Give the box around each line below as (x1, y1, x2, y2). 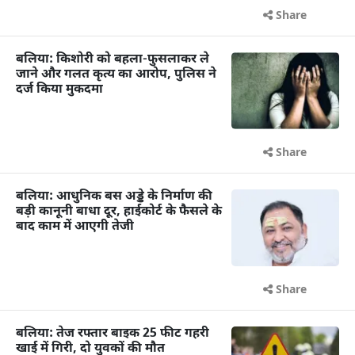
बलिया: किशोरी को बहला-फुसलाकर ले (16, 52, 209, 69)
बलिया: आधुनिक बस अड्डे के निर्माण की (16, 189, 212, 206)
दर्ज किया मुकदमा (16, 82, 103, 99)
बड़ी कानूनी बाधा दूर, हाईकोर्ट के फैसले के (16, 204, 222, 221)
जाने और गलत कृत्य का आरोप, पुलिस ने (16, 67, 216, 84)
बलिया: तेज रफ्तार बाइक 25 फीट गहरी (16, 326, 209, 343)
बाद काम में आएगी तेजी (16, 219, 134, 236)
